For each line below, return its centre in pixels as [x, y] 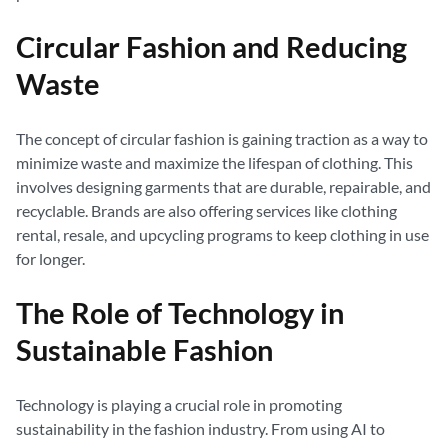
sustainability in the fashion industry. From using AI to [200, 428]
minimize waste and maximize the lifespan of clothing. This [214, 162]
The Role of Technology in [180, 313]
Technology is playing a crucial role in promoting [179, 404]
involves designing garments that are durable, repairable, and [223, 186]
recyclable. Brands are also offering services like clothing [206, 210]
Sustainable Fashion [144, 350]
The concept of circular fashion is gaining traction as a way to [222, 138]
